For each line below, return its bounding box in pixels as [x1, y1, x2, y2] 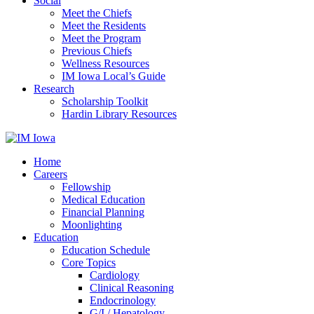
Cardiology [90, 269, 139, 281]
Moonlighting [62, 219, 122, 231]
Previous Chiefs [62, 45, 132, 57]
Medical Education [62, 193, 145, 205]
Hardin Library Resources [62, 108, 177, 120]
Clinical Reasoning [90, 282, 174, 294]
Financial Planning [62, 206, 144, 218]
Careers [34, 168, 67, 180]
